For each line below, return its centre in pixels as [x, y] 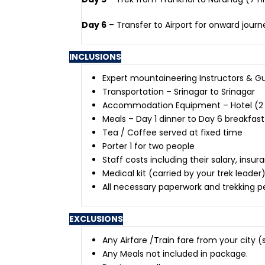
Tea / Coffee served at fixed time [172, 132]
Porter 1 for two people [148, 146]
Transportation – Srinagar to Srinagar [179, 92]
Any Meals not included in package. [175, 254]
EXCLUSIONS [96, 219]
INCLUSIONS [95, 57]
